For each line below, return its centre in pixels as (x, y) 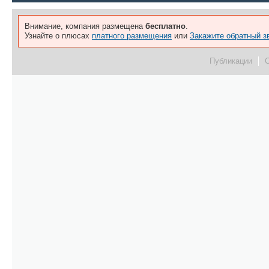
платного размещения (132, 36)
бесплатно (165, 26)
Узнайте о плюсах (58, 36)
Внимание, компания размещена (85, 26)
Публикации (231, 61)
